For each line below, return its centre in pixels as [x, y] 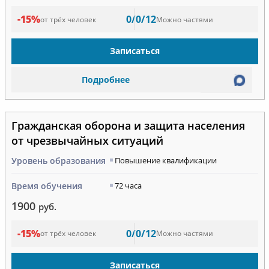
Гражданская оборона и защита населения [128, 125]
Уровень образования [58, 160]
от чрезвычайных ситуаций [87, 140]
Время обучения [47, 186]
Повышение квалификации [165, 160]
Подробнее [106, 80]
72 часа [128, 185]
